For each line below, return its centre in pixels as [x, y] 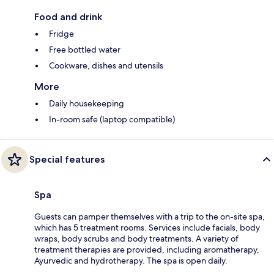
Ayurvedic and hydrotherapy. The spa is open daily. [131, 260]
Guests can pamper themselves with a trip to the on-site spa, [150, 216]
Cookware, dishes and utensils [106, 65]
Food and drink [68, 17]
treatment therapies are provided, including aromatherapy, [147, 249]
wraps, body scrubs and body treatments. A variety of [136, 238]
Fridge [61, 33]
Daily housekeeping [87, 103]
